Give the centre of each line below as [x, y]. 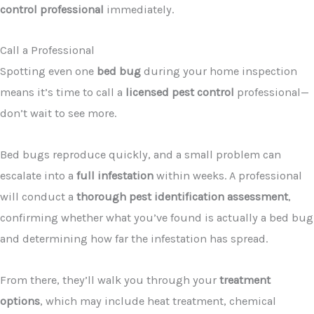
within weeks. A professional [228, 176]
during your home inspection [219, 71]
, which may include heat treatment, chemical [158, 301]
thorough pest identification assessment [182, 197]
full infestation [115, 176]
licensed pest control [180, 93]
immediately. [139, 9]
